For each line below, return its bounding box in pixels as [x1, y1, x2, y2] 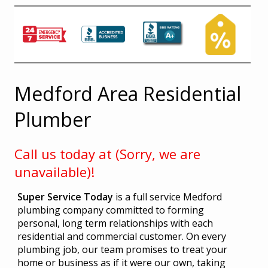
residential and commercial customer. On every [17, 230, 226, 243]
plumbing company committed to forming [17, 203, 204, 217]
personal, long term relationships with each [17, 217, 213, 230]
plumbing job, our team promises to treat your [17, 243, 227, 257]
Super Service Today [17, 190, 113, 204]
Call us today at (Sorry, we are [14, 145, 200, 163]
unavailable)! [14, 163, 95, 181]
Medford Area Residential [14, 80, 241, 106]
